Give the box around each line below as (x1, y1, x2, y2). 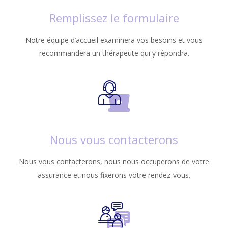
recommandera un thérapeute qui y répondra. (39, 48, 189, 58)
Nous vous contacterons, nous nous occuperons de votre (19, 157, 209, 166)
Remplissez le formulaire (49, 10, 179, 25)
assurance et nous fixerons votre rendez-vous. (38, 170, 190, 180)
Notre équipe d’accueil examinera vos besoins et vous (25, 35, 203, 45)
